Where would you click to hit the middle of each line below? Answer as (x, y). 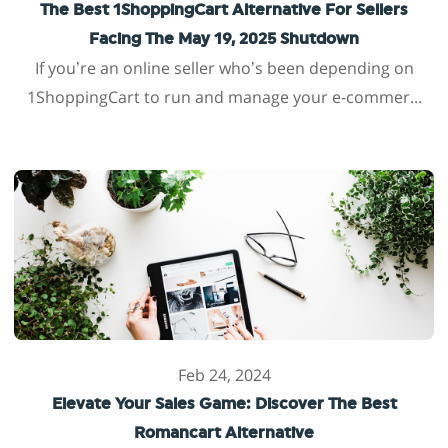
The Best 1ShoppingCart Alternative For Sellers (224, 10)
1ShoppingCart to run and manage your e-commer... (224, 97)
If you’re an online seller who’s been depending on (224, 68)
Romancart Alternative (224, 432)
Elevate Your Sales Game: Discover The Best (224, 403)
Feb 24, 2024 (224, 374)
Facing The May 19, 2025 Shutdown (224, 39)
